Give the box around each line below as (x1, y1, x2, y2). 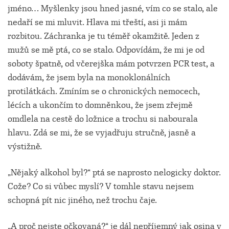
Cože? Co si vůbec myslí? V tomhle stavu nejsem (8, 181, 194, 192)
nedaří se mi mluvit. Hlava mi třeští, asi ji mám (8, 17, 187, 28)
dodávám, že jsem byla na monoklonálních (8, 72, 170, 83)
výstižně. (8, 141, 42, 152)
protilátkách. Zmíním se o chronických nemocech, (8, 86, 200, 97)
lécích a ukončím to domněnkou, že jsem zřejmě (8, 100, 193, 110)
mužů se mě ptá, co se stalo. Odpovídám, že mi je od (8, 44, 204, 55)
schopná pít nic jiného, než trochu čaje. (8, 195, 157, 205)
